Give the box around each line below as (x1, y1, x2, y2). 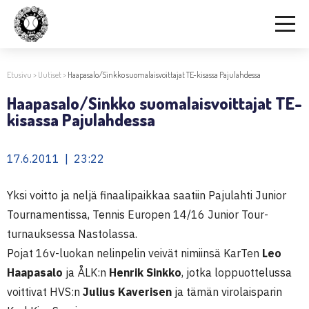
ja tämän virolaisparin (172, 285, 282, 299)
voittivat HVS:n (7, 285, 83, 299)
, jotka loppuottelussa (181, 266, 292, 279)
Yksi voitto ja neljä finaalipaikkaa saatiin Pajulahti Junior (7, 188, 286, 202)
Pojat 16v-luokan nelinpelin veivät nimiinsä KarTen (7, 246, 262, 260)
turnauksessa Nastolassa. (7, 227, 137, 241)
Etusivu (7, 70, 32, 80)
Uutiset (38, 70, 61, 80)
